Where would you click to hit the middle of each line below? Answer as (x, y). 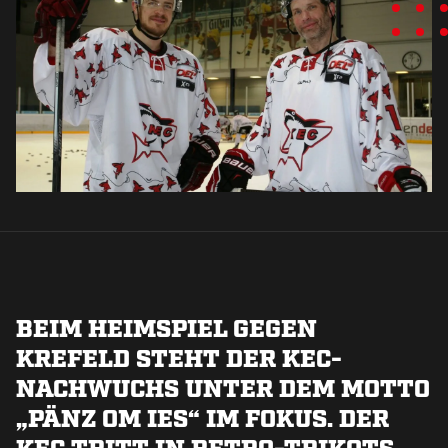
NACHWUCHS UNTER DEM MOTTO (223, 387)
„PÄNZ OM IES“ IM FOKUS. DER (202, 417)
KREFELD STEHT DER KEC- (179, 357)
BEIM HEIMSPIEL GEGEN (166, 327)
